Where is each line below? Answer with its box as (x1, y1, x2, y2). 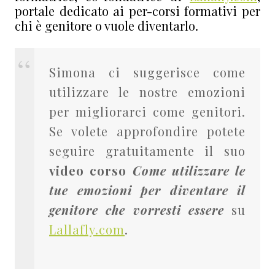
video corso (49, 161, 127, 179)
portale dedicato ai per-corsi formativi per (15, 2, 260, 19)
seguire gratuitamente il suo (49, 142, 246, 159)
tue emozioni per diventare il (49, 181, 246, 198)
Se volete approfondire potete (49, 122, 246, 139)
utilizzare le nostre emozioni (49, 83, 246, 100)
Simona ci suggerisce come (49, 63, 246, 80)
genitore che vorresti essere (49, 201, 224, 218)
